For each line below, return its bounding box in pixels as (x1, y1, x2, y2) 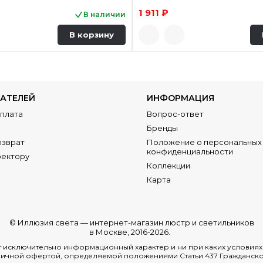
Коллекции (147, 160, 191, 170)
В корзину (69, 30, 114, 40)
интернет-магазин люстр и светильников (89, 217, 254, 227)
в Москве (89, 227, 127, 237)
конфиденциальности (147, 146, 234, 156)
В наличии (83, 9, 126, 19)
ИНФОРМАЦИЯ (147, 92, 215, 103)
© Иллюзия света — (9, 217, 90, 227)
